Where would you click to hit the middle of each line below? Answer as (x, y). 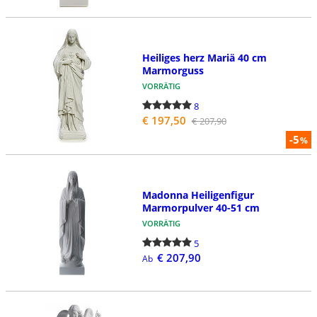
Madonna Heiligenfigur (198, 195)
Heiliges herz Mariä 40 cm (204, 58)
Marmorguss (173, 71)
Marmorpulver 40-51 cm (201, 207)
